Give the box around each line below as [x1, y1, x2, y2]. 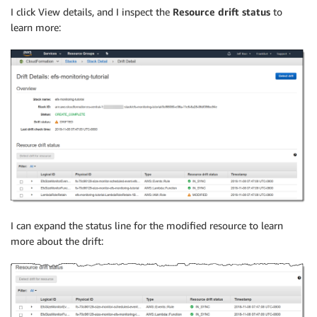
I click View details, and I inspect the [11, 5, 173, 18]
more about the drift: [11, 235, 103, 248]
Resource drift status [173, 5, 270, 18]
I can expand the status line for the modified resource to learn [11, 219, 283, 232]
